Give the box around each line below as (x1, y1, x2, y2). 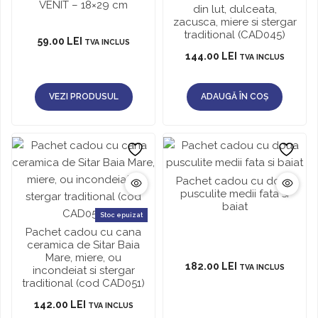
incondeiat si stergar (32, 264, 135, 277)
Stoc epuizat (100, 212, 143, 219)
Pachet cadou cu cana (26, 226, 141, 238)
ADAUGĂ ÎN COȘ (201, 92, 268, 102)
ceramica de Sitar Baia (27, 238, 140, 251)
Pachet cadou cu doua (176, 175, 293, 187)
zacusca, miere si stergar (172, 16, 297, 28)
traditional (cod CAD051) (22, 277, 145, 290)
